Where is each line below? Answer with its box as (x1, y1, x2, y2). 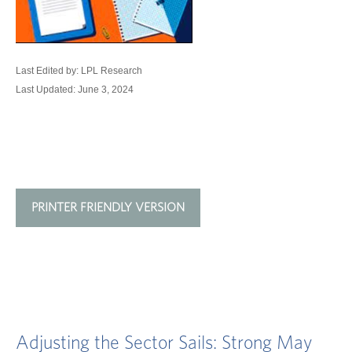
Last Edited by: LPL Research (16, 65, 142, 77)
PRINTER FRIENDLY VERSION (31, 201, 185, 214)
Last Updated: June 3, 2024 (16, 84, 134, 96)
